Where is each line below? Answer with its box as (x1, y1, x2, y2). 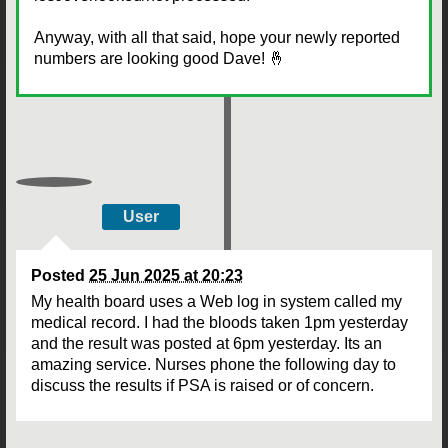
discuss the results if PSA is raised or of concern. (31, 376, 378, 394)
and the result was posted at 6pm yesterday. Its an (31, 334, 382, 352)
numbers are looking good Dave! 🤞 (34, 49, 285, 67)
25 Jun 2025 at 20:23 (89, 266, 243, 284)
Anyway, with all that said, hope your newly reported (34, 28, 400, 46)
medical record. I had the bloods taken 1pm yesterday (31, 313, 408, 331)
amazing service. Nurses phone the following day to (31, 355, 396, 373)
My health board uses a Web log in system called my (31, 292, 402, 310)
